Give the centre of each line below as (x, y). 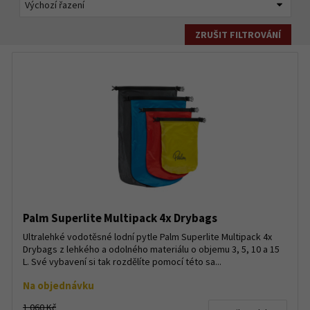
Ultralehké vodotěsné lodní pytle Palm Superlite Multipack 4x (147, 237)
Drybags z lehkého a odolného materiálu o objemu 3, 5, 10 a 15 (151, 249)
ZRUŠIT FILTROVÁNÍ (238, 35)
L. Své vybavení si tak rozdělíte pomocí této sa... (122, 262)
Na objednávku (58, 285)
